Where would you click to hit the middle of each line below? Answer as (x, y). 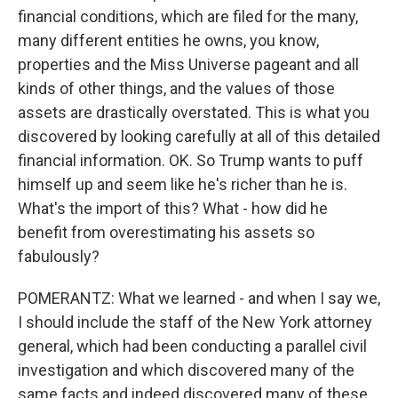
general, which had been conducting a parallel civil (192, 346)
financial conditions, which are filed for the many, (188, 16)
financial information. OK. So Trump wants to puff (191, 160)
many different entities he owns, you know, (168, 40)
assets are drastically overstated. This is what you (194, 112)
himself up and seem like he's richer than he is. (183, 184)
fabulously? (59, 256)
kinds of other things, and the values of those (176, 88)
